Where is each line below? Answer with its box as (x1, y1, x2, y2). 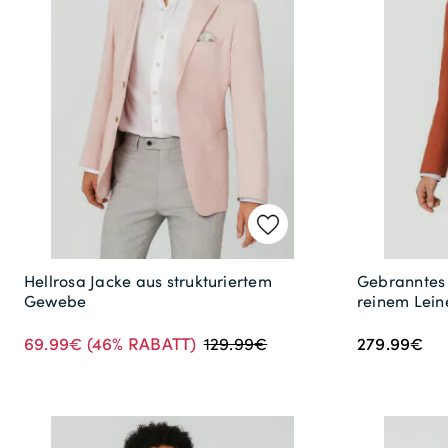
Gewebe (24, 289, 87, 312)
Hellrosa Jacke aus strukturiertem (24, 269, 272, 292)
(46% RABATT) (82, 330, 197, 355)
